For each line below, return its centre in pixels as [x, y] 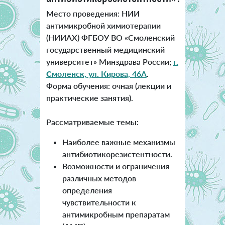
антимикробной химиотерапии [103, 26]
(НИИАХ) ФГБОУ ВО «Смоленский [110, 38]
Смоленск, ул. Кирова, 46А [96, 74]
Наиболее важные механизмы [119, 142]
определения [87, 190]
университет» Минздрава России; [109, 62]
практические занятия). [89, 98]
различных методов [99, 178]
